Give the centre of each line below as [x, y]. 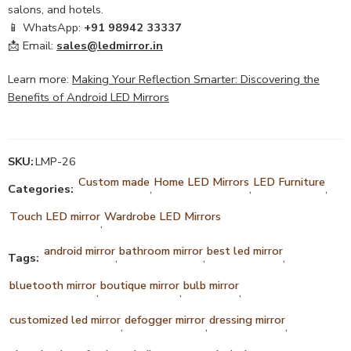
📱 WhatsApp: [46, 27]
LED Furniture [289, 181]
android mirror [80, 250]
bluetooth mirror [53, 285]
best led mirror [245, 250]
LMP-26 [56, 161]
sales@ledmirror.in [110, 45]
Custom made [114, 181]
